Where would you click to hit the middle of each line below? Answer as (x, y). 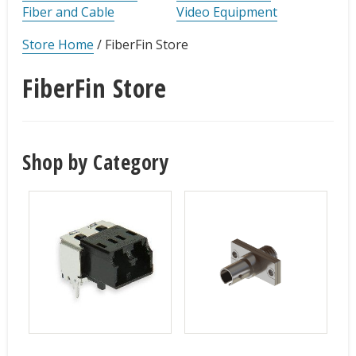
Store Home (58, 45)
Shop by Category (96, 162)
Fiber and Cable (69, 12)
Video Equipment (227, 12)
